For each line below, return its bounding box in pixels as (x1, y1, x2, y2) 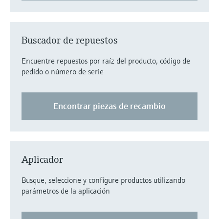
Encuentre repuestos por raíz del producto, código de (22, 55, 190, 66)
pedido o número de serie (22, 66, 104, 76)
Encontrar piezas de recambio (53, 100, 166, 111)
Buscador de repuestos (22, 34, 118, 46)
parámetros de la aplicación (22, 185, 110, 196)
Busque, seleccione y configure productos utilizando (22, 175, 185, 185)
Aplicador (22, 153, 63, 166)
